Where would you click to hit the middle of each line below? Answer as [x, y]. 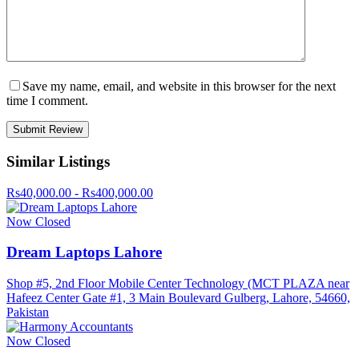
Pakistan [28, 313]
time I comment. [47, 101]
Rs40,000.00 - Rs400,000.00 [80, 192]
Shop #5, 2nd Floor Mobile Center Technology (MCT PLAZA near [178, 284]
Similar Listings [58, 162]
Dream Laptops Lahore [84, 252]
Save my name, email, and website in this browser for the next [179, 87]
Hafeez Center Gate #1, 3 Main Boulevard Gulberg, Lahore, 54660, [178, 298]
